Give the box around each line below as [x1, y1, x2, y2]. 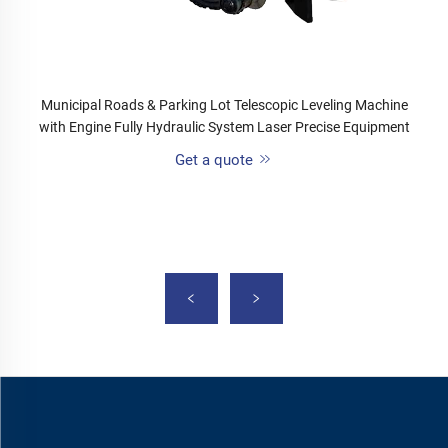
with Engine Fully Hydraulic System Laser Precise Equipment [38, 119, 410, 136]
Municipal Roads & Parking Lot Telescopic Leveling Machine [40, 97, 408, 114]
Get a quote [175, 151, 257, 170]
